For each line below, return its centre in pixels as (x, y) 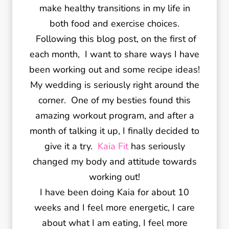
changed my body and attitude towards (114, 162)
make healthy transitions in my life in (114, 8)
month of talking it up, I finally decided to (114, 131)
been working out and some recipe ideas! (114, 70)
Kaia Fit (113, 146)
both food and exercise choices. (114, 24)
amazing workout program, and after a (114, 116)
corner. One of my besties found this (114, 100)
